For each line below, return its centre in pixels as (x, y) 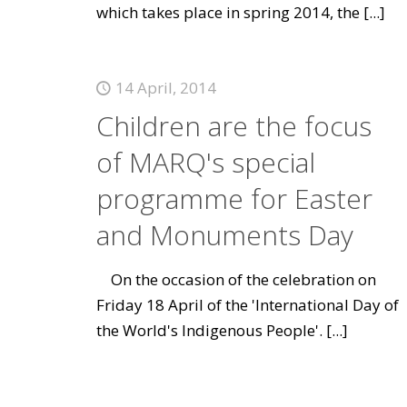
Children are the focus (233, 126)
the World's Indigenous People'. (209, 330)
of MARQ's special (205, 162)
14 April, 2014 (165, 88)
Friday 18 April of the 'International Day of (247, 305)
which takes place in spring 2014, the (228, 12)
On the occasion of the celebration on (236, 279)
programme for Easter (234, 199)
